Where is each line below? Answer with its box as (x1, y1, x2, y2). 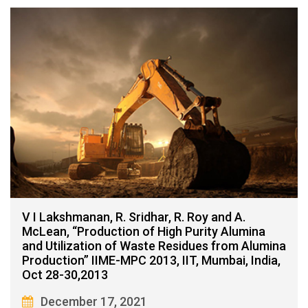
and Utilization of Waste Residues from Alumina (22, 239, 286, 254)
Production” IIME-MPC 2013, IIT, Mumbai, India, (22, 253, 280, 268)
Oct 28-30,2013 (22, 267, 108, 283)
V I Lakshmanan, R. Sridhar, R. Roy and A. (22, 210, 245, 225)
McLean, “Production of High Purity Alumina (22, 224, 265, 239)
